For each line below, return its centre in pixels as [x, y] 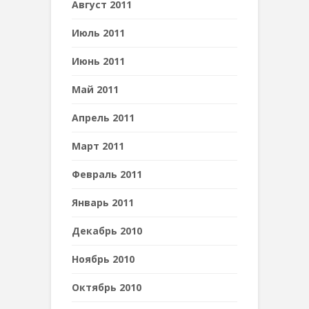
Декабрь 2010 [107, 231]
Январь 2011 [103, 202]
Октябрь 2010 [107, 287]
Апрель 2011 [103, 118]
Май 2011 [95, 89]
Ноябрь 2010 [103, 259]
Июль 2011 [98, 33]
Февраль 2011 [107, 174]
